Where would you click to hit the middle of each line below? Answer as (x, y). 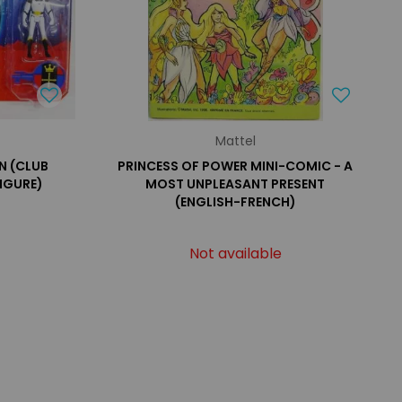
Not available (235, 253)
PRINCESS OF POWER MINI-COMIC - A (236, 166)
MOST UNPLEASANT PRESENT (236, 184)
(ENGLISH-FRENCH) (235, 202)
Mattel (235, 141)
